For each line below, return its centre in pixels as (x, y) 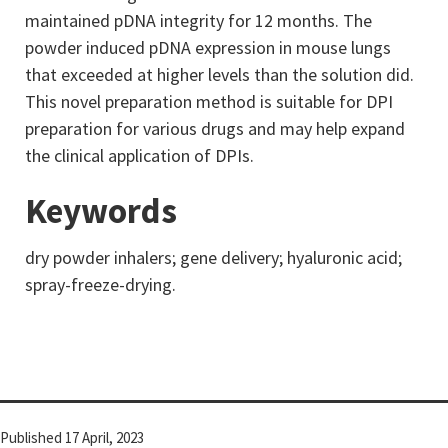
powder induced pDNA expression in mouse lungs (208, 47)
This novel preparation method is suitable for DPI (209, 101)
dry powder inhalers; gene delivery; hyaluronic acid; (213, 257)
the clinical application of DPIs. (139, 155)
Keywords (101, 211)
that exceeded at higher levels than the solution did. (219, 74)
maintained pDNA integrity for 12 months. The (198, 20)
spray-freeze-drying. (100, 284)
